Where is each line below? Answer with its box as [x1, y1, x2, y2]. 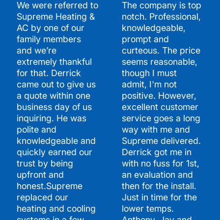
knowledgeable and [16, 135, 96, 146]
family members [16, 33, 81, 44]
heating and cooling [16, 203, 96, 214]
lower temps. [121, 203, 174, 214]
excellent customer [121, 101, 198, 112]
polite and [16, 124, 56, 135]
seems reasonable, [121, 56, 197, 67]
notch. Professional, [121, 11, 201, 22]
